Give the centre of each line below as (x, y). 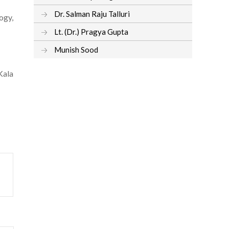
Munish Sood (76, 49)
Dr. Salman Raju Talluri (92, 14)
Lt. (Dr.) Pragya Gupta (91, 31)
